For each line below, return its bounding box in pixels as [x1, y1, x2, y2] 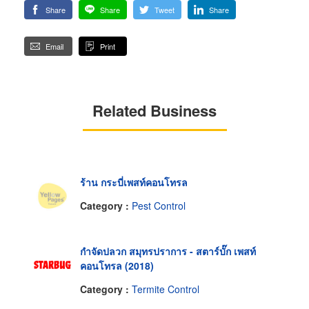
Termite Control [132, 281, 199, 296]
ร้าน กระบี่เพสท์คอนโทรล [80, 175, 188, 190]
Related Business [92, 99, 217, 122]
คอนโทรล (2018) [80, 259, 154, 273]
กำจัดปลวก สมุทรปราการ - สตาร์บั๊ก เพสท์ [80, 244, 256, 259]
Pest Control [132, 198, 186, 212]
